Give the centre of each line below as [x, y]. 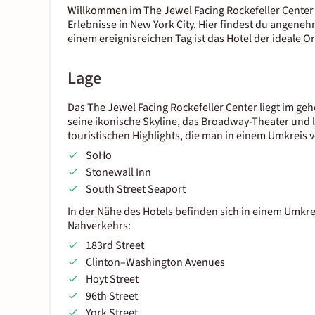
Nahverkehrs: [99, 226]
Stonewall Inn [118, 173]
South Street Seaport [135, 189]
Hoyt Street [112, 279]
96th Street [111, 296]
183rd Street [115, 246]
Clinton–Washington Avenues [155, 263]
